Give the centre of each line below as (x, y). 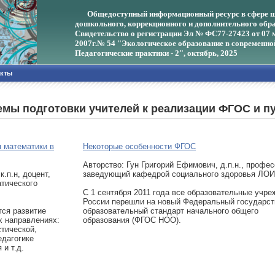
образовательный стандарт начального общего (171, 211)
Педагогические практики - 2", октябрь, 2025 (156, 53)
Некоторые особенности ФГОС (139, 146)
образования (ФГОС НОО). (132, 220)
